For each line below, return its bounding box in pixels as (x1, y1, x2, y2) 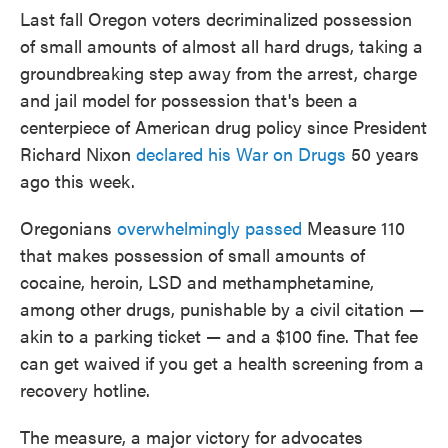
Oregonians (20, 215, 117, 240)
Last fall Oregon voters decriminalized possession (20, 6, 412, 31)
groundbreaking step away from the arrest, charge (20, 60, 417, 85)
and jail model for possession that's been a (20, 87, 358, 112)
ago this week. (20, 168, 135, 193)
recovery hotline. (20, 377, 150, 402)
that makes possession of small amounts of (20, 242, 365, 267)
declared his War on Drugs (136, 141, 346, 166)
